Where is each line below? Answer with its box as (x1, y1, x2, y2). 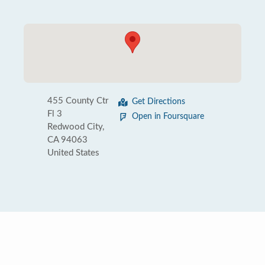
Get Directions (132, 98, 185, 106)
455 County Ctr (47, 96, 108, 105)
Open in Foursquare (132, 112, 204, 121)
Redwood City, (47, 122, 104, 131)
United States (47, 148, 99, 157)
